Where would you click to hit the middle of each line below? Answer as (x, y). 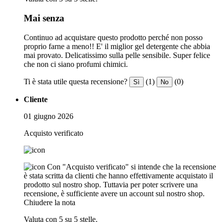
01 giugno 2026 (49, 116)
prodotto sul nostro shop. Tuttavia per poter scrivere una (111, 184)
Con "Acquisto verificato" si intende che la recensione (132, 166)
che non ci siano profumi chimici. (76, 64)
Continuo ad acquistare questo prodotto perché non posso (113, 37)
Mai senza (44, 18)
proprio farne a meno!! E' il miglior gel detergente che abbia (117, 46)
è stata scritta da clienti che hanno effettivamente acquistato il (118, 175)
